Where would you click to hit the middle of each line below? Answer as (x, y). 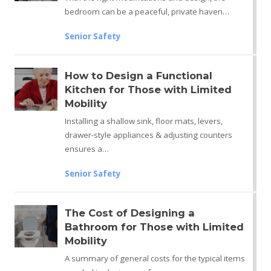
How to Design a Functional (138, 75)
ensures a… (87, 149)
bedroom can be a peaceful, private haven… (147, 11)
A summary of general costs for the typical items (155, 258)
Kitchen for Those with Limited (148, 89)
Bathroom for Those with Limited (154, 227)
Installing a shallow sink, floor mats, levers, (143, 121)
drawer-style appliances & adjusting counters (148, 135)
